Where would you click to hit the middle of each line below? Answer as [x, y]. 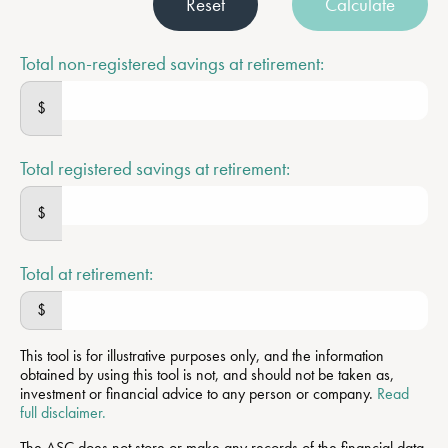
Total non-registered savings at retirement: [172, 63]
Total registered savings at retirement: [155, 168]
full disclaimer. [63, 412]
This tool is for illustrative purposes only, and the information [202, 355]
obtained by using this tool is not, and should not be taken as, [207, 374]
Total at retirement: [86, 273]
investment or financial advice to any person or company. [198, 393]
